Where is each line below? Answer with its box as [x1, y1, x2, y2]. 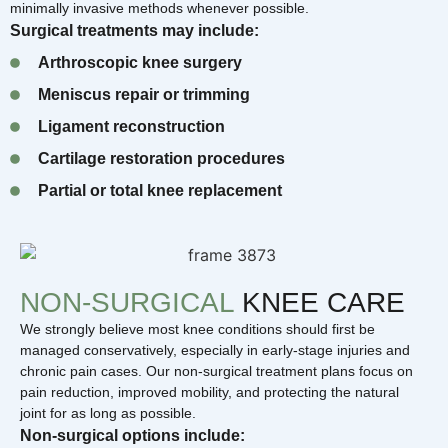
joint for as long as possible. [20, 405, 196, 422]
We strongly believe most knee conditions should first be [20, 321, 375, 338]
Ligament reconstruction [37, 117, 225, 135]
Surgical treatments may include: [10, 21, 259, 39]
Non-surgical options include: [20, 427, 245, 445]
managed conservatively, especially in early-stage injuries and [20, 342, 410, 359]
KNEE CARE [242, 287, 405, 319]
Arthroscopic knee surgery [37, 53, 242, 71]
